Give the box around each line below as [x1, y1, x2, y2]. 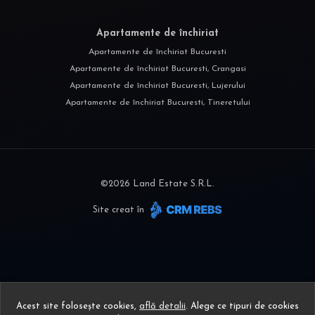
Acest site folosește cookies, [16, 302, 139, 311]
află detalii [139, 302, 186, 311]
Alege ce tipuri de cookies [188, 302, 299, 311]
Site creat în [93, 205, 147, 214]
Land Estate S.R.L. [130, 179, 214, 188]
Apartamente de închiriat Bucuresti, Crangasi [69, 64, 246, 73]
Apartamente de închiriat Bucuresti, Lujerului [70, 81, 245, 90]
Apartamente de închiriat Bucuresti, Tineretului [65, 98, 250, 107]
